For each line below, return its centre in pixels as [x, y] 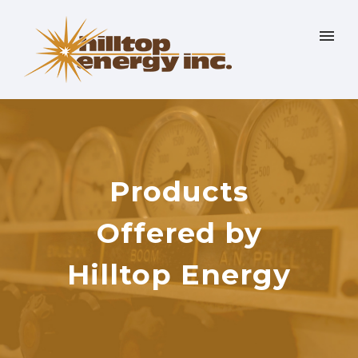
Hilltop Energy [179, 274]
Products [179, 191]
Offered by [179, 233]
